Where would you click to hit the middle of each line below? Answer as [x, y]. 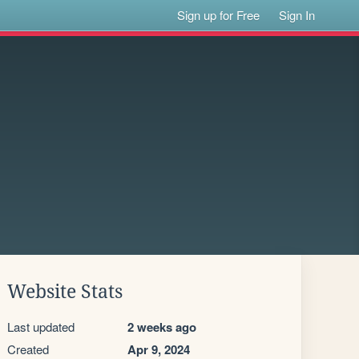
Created [28, 349]
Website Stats [65, 292]
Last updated [41, 327]
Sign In [297, 15]
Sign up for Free [219, 15]
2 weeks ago [162, 327]
